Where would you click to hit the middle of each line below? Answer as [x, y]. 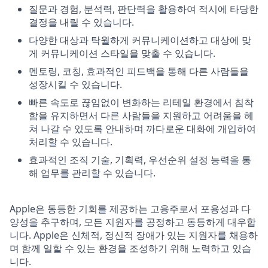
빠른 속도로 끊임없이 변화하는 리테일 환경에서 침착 [141, 102]
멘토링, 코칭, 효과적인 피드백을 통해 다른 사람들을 [139, 71]
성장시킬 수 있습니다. [75, 84]
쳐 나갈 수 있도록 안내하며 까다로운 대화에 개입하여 [142, 129]
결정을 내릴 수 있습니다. [81, 22]
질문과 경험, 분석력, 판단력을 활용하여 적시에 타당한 [144, 9]
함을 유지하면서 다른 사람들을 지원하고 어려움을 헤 [141, 115]
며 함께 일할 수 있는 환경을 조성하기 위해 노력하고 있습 [130, 248]
